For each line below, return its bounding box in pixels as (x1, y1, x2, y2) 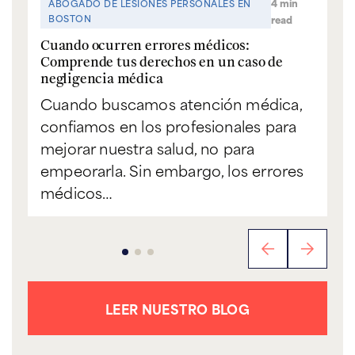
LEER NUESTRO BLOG (105, 298, 250, 319)
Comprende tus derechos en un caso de (40, 52, 283, 72)
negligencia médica (40, 68, 163, 89)
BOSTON (48, 11, 91, 26)
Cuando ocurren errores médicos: (40, 35, 250, 55)
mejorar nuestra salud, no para (40, 136, 255, 160)
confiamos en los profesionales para (40, 114, 297, 138)
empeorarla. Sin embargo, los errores (40, 158, 304, 182)
